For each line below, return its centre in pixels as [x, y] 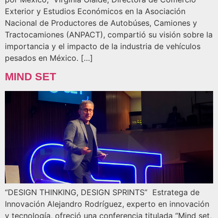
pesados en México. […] [49, 58]
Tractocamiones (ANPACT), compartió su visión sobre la [109, 35]
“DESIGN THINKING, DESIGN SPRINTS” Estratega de [102, 192]
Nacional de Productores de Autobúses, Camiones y [101, 23]
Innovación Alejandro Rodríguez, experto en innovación [107, 204]
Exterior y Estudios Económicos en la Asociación [95, 11]
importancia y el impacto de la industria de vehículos [103, 46]
